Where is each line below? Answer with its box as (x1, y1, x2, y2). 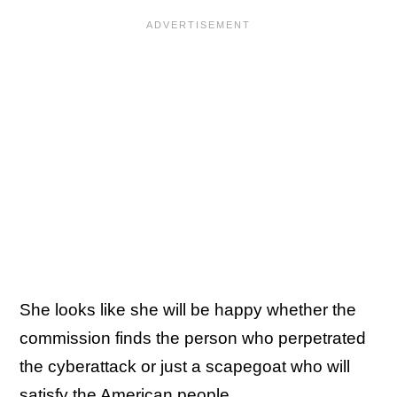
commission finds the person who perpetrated (19, 329, 366, 348)
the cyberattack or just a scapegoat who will (19, 357, 350, 377)
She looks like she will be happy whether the (19, 300, 356, 320)
